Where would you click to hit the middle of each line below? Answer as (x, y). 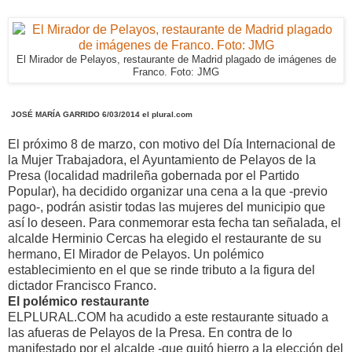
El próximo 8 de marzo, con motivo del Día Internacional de (172, 144)
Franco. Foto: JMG (176, 72)
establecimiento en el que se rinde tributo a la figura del (161, 269)
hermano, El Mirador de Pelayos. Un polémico (136, 254)
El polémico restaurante (79, 301)
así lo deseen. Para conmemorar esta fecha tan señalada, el (174, 222)
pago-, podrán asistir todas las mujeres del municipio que (167, 207)
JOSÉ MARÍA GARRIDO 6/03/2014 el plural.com (102, 114)
